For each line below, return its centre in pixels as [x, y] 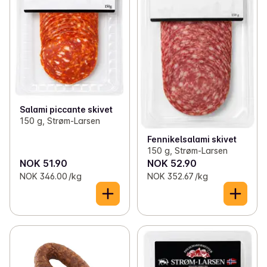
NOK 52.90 [172, 163]
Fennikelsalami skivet [192, 139]
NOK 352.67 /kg [177, 176]
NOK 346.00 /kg [51, 176]
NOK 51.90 [44, 163]
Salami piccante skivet [66, 109]
